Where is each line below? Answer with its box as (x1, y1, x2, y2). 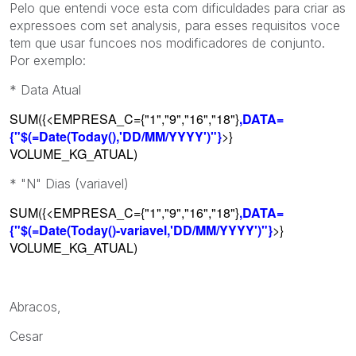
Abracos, (10, 298, 61, 315)
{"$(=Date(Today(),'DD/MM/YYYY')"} (10, 126, 222, 145)
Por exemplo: (10, 52, 86, 68)
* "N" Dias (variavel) (10, 175, 129, 192)
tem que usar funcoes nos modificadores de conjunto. (10, 34, 325, 51)
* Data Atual (10, 81, 81, 98)
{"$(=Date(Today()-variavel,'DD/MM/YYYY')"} (10, 220, 273, 239)
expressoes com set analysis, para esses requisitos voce (10, 17, 340, 33)
